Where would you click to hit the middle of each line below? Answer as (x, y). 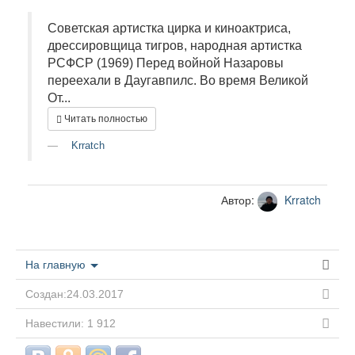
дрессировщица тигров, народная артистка (175, 46)
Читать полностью (106, 119)
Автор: (239, 200)
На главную (57, 265)
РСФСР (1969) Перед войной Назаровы (166, 63)
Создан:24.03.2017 (74, 294)
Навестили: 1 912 (71, 323)
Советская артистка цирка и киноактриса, (169, 28)
